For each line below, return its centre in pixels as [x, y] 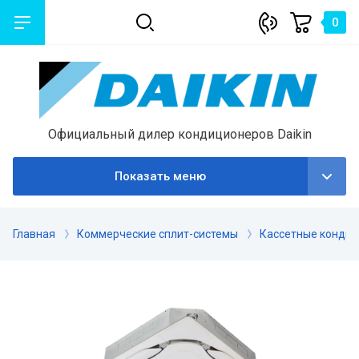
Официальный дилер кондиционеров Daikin [179, 134]
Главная [34, 234]
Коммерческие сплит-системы [157, 234]
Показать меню [160, 176]
